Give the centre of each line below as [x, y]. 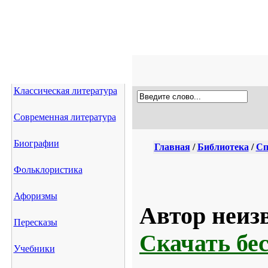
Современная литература [65, 117]
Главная [172, 147]
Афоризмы [35, 196]
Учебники [34, 249]
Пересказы [35, 222]
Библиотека [223, 147]
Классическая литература [65, 91]
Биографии [36, 143]
